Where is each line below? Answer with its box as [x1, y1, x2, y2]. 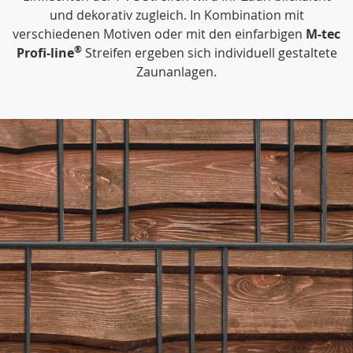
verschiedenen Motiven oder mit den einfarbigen [13, 25, 306, 43]
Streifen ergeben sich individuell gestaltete [81, 44, 337, 61]
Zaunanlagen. [136, 63, 217, 80]
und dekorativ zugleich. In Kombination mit [49, 6, 304, 24]
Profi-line [16, 44, 74, 61]
